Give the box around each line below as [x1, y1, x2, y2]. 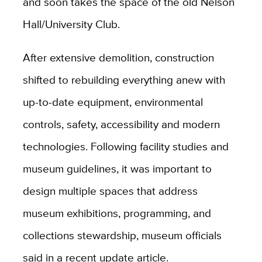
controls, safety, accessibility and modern [22, 115, 220, 132]
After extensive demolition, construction [22, 49, 214, 65]
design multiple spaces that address [22, 182, 198, 199]
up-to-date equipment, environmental [22, 93, 203, 110]
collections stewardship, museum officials [22, 226, 222, 243]
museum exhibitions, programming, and [22, 204, 211, 221]
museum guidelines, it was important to [22, 160, 212, 177]
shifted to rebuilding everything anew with [22, 71, 225, 88]
